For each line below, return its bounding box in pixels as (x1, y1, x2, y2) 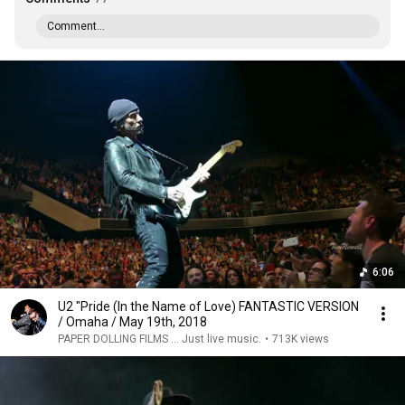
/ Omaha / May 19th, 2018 (58, 315, 207, 329)
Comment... (47, 20, 105, 33)
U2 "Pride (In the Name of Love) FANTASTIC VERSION (58, 299, 359, 314)
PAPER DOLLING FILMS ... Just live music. (58, 333, 261, 345)
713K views (272, 333, 329, 345)
